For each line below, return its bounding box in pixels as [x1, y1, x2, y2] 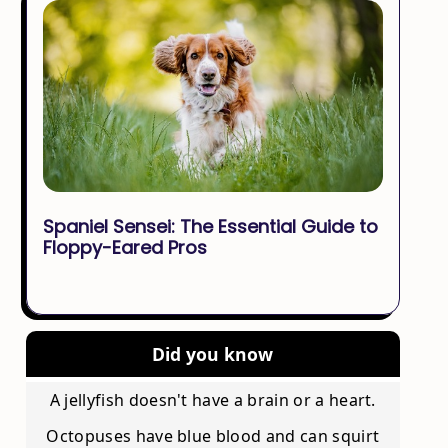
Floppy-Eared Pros [42, 235, 207, 260]
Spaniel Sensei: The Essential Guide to [42, 214, 378, 239]
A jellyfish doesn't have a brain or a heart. [49, 389, 376, 411]
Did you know [152, 342, 274, 366]
